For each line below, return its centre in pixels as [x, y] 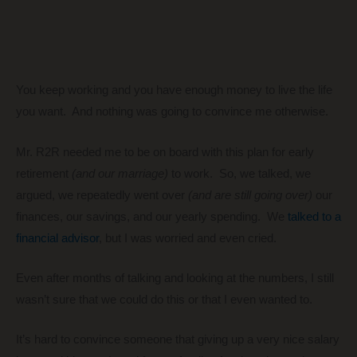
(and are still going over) [250, 195]
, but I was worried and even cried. [188, 238]
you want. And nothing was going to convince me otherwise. [172, 112]
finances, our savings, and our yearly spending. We [152, 216]
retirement [44, 173]
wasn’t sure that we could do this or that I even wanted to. [164, 299]
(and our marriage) [120, 173]
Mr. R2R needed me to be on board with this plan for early [165, 152]
